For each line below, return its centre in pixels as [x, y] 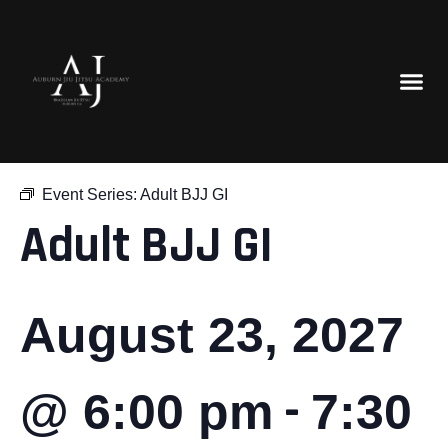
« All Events [65, 140]
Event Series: [91, 195]
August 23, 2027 [212, 335]
